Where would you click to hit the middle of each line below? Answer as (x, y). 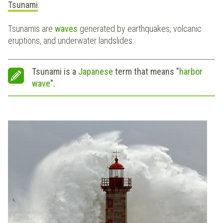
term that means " (147, 72)
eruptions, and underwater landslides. (71, 41)
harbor (191, 72)
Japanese (97, 72)
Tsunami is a (55, 72)
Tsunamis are (31, 29)
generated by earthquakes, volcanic (141, 29)
